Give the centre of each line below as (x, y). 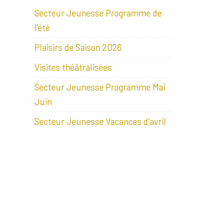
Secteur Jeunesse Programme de (98, 13)
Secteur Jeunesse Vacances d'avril (100, 121)
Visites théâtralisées (73, 67)
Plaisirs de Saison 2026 (78, 47)
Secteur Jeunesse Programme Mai (100, 87)
